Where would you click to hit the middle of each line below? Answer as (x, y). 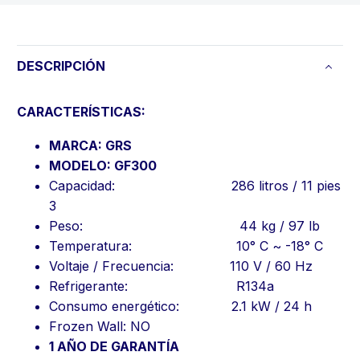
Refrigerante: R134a (162, 286)
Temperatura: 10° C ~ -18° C (186, 246)
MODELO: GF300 (103, 166)
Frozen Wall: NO (100, 327)
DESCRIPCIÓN (61, 65)
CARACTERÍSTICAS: (81, 111)
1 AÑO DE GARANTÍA (114, 347)
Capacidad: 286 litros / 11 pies (195, 186)
